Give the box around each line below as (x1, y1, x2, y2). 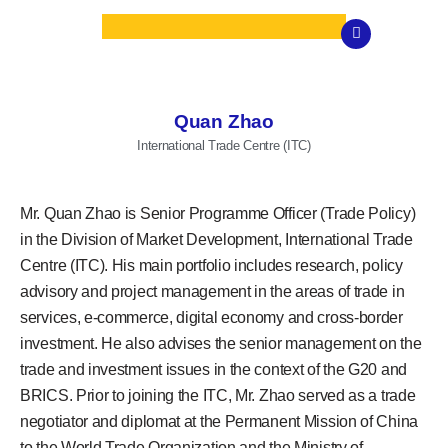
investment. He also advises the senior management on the (20, 335, 422, 353)
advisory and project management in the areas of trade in (20, 283, 405, 301)
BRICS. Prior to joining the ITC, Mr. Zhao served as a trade (20, 387, 416, 405)
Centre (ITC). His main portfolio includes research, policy (20, 257, 403, 275)
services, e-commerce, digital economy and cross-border (20, 309, 403, 327)
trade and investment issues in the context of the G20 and (20, 361, 407, 379)
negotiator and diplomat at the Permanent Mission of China (20, 413, 418, 431)
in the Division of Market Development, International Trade (20, 231, 413, 249)
